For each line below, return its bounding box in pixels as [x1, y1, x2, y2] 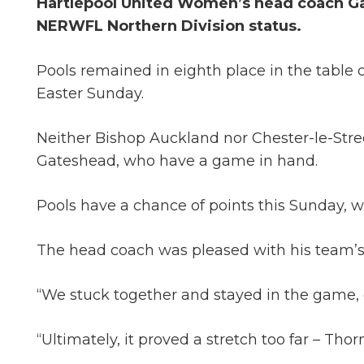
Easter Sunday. [37, 84, 144, 102]
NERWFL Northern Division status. [37, 17, 301, 35]
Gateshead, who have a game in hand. [37, 152, 318, 170]
